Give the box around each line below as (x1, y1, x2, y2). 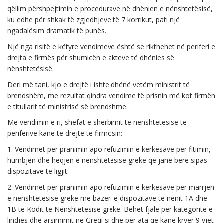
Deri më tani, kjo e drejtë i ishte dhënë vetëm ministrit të (7, 80, 190, 89)
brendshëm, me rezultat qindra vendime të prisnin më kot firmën (7, 91, 215, 100)
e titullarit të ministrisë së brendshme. (7, 102, 128, 111)
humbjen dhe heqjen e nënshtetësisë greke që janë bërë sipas (7, 155, 207, 165)
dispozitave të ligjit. (7, 166, 69, 176)
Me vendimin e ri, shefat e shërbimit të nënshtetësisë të (7, 117, 187, 127)
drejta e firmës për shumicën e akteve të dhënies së (7, 53, 174, 62)
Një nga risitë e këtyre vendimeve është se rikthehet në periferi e (7, 42, 215, 51)
